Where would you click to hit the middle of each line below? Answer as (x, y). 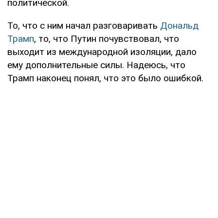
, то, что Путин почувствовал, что (107, 38)
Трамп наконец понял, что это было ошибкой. (105, 78)
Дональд (179, 25)
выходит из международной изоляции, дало (102, 52)
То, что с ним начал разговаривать (84, 25)
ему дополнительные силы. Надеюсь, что (96, 65)
